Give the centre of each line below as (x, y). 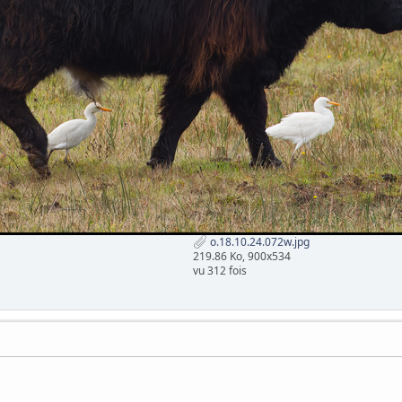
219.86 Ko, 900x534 (242, 257)
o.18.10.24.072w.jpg (259, 241)
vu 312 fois (220, 271)
